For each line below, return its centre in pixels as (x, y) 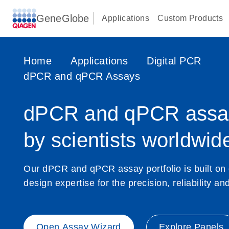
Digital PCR (174, 61)
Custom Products (190, 18)
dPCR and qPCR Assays (82, 76)
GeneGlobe (63, 18)
